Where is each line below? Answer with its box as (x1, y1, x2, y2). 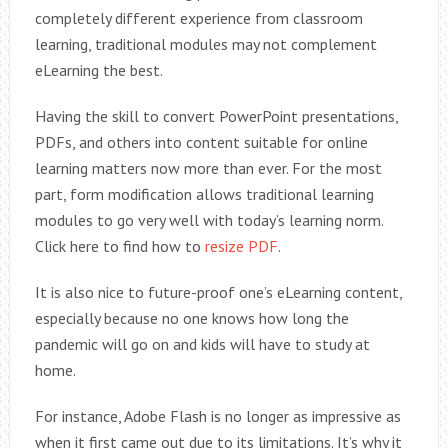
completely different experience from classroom (34, 8, 363, 29)
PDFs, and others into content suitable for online (34, 132, 368, 153)
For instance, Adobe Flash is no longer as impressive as (34, 406, 401, 427)
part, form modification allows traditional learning (34, 184, 374, 205)
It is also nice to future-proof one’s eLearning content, (34, 282, 402, 303)
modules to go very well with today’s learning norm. (34, 210, 383, 231)
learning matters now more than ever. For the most (34, 158, 382, 179)
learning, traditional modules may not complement (34, 34, 377, 55)
